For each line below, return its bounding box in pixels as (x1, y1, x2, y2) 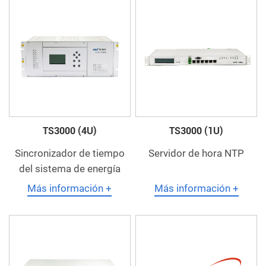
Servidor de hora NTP (148, 147, 245, 160)
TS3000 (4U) (42, 125, 97, 137)
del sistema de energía (18, 163, 121, 175)
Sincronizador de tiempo (14, 147, 125, 160)
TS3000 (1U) (169, 125, 224, 137)
